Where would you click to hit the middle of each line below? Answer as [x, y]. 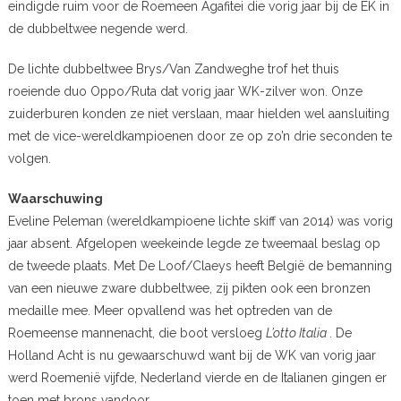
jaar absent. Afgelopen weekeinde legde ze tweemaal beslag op [194, 244]
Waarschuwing [55, 199]
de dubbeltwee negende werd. [98, 29]
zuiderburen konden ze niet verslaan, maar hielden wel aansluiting [198, 114]
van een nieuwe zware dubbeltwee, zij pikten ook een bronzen [189, 289]
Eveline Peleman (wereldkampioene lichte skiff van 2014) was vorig [200, 222]
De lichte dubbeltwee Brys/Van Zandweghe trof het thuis [173, 69]
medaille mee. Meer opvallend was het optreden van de [170, 311]
